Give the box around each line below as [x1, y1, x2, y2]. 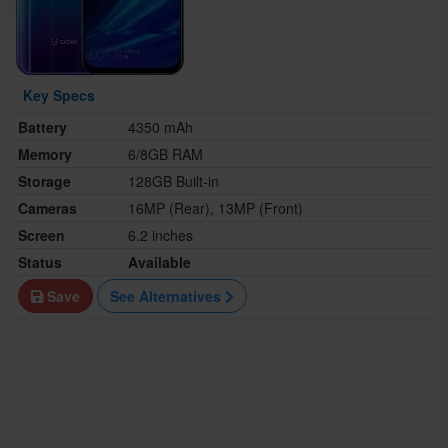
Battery [18, 117, 67, 138]
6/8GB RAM [128, 144, 203, 165]
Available [128, 252, 191, 273]
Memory [18, 144, 72, 165]
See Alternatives [110, 286, 225, 307]
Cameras [18, 198, 77, 219]
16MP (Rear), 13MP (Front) [128, 198, 303, 219]
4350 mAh [128, 117, 193, 138]
